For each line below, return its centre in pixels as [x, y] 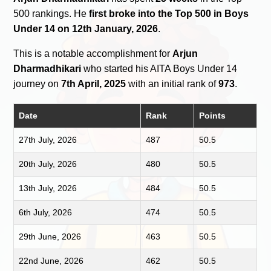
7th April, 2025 [94, 83]
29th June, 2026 [50, 236]
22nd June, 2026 [51, 260]
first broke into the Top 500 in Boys [169, 13]
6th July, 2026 [46, 212]
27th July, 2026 [48, 139]
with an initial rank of [172, 83]
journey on [38, 83]
